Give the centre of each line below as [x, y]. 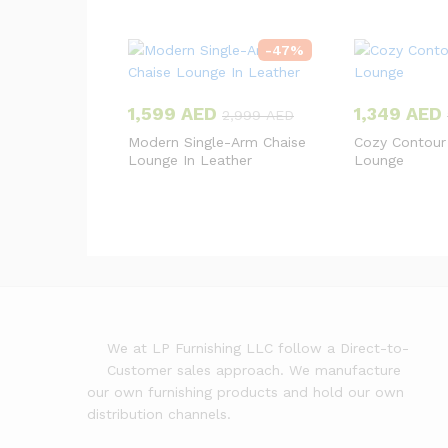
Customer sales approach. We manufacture [254, 369]
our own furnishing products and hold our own [245, 391]
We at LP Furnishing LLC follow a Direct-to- [258, 347]
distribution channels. [159, 413]
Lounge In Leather [190, 159]
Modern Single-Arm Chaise [217, 141]
